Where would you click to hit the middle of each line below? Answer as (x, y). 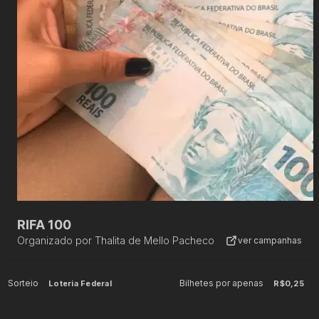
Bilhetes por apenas (222, 283)
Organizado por (54, 240)
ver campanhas (270, 240)
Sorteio (23, 283)
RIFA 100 (44, 225)
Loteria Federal (80, 283)
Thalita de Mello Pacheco (155, 240)
